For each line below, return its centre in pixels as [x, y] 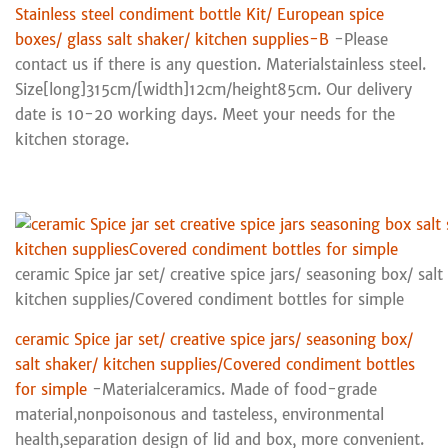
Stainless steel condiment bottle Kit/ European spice [199, 14]
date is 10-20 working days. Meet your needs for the [205, 114]
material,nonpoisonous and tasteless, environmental [199, 414]
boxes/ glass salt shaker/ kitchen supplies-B [172, 39]
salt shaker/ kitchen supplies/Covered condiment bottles [215, 364]
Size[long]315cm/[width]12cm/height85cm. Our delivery [213, 89]
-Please [358, 39]
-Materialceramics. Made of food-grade [232, 389]
